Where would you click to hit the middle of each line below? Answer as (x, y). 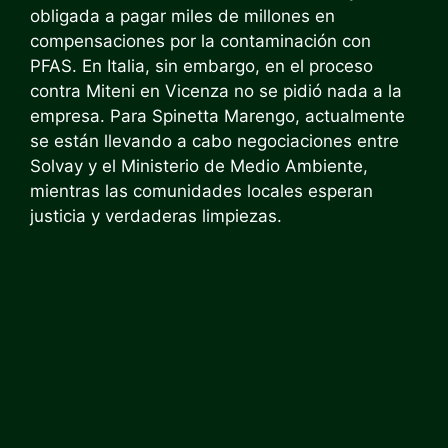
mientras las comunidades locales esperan (201, 191)
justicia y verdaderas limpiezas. (156, 216)
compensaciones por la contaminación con (200, 41)
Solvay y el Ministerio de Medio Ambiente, (199, 166)
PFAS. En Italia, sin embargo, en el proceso (201, 66)
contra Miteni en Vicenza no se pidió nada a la (216, 91)
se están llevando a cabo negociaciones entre (214, 141)
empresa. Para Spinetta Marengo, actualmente (217, 116)
